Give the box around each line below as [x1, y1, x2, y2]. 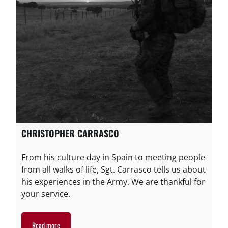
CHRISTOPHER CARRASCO [21, 127, 119, 140]
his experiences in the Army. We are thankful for [21, 176, 205, 188]
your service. [21, 188, 70, 200]
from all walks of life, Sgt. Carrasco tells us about [21, 164, 206, 176]
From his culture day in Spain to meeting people [21, 152, 205, 163]
